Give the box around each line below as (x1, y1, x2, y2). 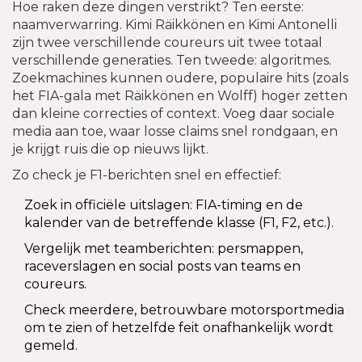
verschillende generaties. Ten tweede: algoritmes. (12, 53, 331, 69)
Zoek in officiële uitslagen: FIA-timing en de (24, 197, 303, 213)
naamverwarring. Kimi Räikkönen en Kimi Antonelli (12, 17, 337, 33)
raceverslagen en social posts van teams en (24, 259, 301, 275)
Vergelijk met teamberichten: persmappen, (24, 241, 303, 257)
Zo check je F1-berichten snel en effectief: (12, 167, 281, 183)
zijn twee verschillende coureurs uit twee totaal (12, 35, 322, 51)
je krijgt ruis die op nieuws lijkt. (12, 141, 208, 158)
